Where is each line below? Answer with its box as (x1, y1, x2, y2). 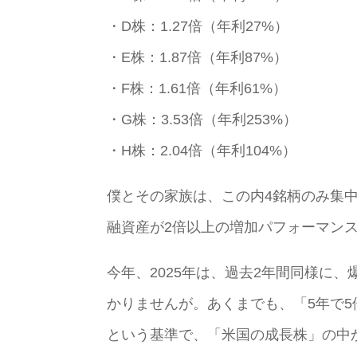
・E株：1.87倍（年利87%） (107, 49, 288, 65)
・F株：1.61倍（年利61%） (107, 80, 288, 96)
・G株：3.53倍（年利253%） (107, 111, 298, 127)
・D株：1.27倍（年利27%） (107, 18, 289, 34)
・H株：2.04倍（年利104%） (107, 142, 297, 159)
